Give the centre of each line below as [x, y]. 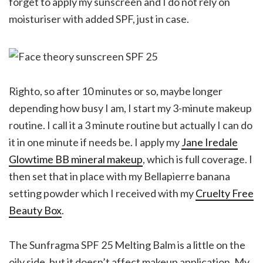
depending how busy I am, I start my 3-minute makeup [130, 108]
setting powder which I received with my [102, 193]
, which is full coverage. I [198, 159]
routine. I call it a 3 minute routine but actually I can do [131, 125]
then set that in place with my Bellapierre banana [119, 176]
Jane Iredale [210, 142]
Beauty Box [35, 210]
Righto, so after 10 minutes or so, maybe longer [116, 91]
